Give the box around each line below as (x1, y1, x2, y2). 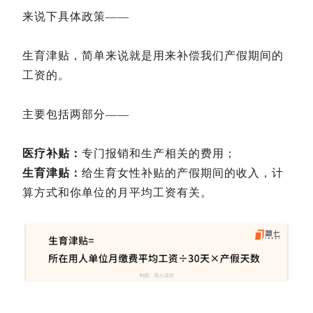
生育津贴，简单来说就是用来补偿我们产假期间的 (22, 50, 284, 62)
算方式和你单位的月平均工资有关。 (22, 187, 212, 199)
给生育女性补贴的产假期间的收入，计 (82, 167, 284, 180)
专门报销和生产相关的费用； (82, 147, 236, 160)
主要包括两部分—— (22, 108, 129, 121)
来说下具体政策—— (22, 10, 129, 23)
